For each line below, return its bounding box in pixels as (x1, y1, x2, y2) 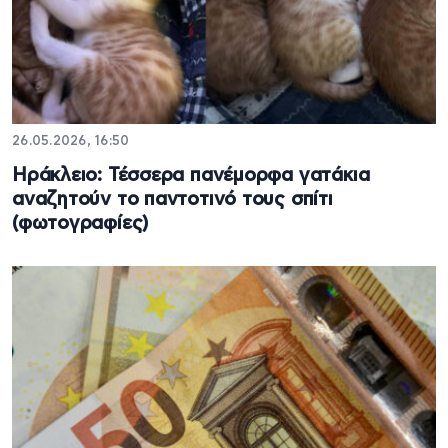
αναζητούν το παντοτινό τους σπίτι (12, 190, 333, 210)
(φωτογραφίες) (12, 214, 149, 234)
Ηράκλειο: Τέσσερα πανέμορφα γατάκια (12, 166, 370, 186)
